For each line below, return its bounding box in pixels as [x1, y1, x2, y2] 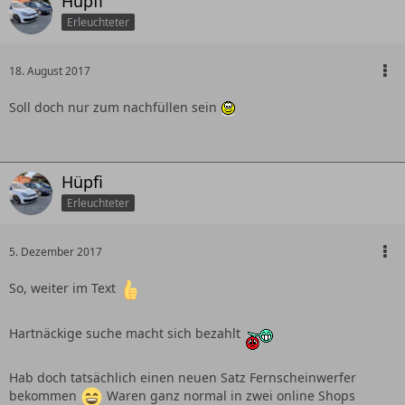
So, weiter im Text [9, 279, 119, 297]
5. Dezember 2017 [9, 244, 102, 259]
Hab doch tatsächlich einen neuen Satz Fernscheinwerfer [9, 369, 356, 386]
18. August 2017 [9, 63, 90, 79]
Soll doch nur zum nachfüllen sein [9, 99, 221, 116]
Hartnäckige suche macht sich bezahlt [9, 324, 244, 342]
